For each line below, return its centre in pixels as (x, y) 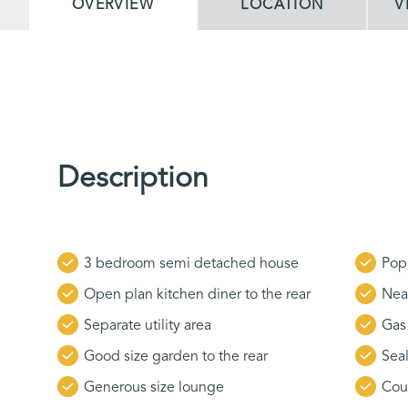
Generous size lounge (154, 387)
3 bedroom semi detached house (191, 263)
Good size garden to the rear (176, 356)
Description (133, 177)
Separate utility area (148, 325)
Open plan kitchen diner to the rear (197, 294)
